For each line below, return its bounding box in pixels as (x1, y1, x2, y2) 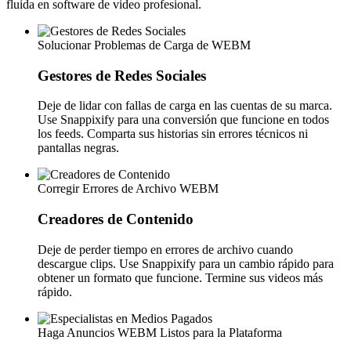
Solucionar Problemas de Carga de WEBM (38, 38, 251, 52)
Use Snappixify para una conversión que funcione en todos (38, 113, 329, 127)
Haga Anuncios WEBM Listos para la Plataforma (38, 325, 282, 339)
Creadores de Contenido (38, 211, 194, 228)
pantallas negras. (38, 141, 119, 155)
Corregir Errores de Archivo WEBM (38, 182, 219, 196)
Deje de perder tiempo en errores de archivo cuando (38, 242, 293, 256)
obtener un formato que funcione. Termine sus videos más (38, 270, 323, 284)
